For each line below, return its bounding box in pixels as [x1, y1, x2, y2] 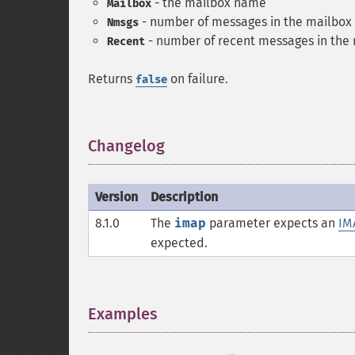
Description [151, 189, 218, 204]
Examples [88, 304, 158, 323]
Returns [88, 71, 136, 86]
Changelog [88, 136, 165, 155]
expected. [151, 235, 208, 250]
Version [95, 189, 138, 204]
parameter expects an [206, 216, 338, 231]
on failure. [167, 71, 228, 86]
